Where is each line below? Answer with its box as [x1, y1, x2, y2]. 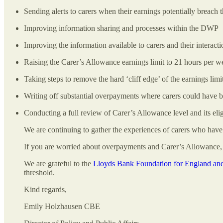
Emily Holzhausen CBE [24, 202, 100, 211]
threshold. [24, 168, 55, 177]
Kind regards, [24, 185, 67, 194]
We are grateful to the [24, 159, 93, 168]
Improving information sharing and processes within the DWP [24, 24, 221, 33]
